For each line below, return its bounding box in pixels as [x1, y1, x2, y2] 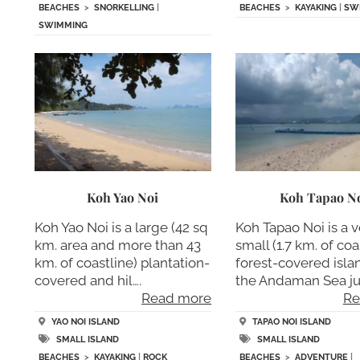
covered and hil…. [34, 272, 141, 288]
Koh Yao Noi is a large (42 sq [34, 219, 207, 235]
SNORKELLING [93, 2, 154, 13]
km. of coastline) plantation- [34, 255, 210, 271]
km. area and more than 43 [34, 237, 201, 253]
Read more [141, 290, 212, 306]
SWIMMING [38, 19, 88, 31]
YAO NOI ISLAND [51, 316, 120, 327]
